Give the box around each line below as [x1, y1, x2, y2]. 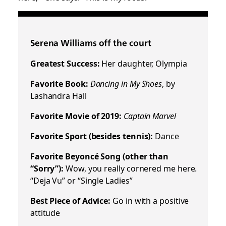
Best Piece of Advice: [30, 194, 111, 206]
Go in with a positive [110, 194, 189, 206]
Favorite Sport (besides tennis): [30, 130, 153, 142]
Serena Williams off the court [30, 38, 151, 48]
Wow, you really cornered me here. [64, 162, 197, 174]
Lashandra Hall [30, 89, 87, 101]
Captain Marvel [123, 109, 176, 122]
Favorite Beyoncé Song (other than [30, 150, 169, 162]
